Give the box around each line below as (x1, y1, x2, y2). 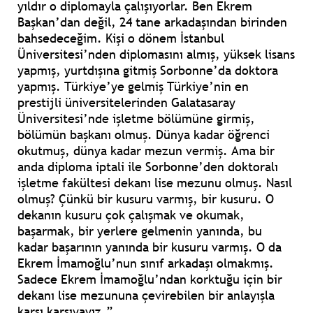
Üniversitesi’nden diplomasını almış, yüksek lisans (17, 46, 295, 63)
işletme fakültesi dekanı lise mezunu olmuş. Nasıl (17, 175, 292, 191)
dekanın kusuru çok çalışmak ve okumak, (17, 207, 245, 224)
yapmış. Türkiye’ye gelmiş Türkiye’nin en (17, 78, 249, 95)
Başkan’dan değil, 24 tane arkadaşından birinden (17, 14, 287, 31)
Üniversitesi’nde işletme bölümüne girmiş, (17, 110, 255, 127)
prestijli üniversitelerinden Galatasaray (17, 94, 235, 111)
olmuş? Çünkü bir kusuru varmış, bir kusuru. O (17, 191, 274, 208)
